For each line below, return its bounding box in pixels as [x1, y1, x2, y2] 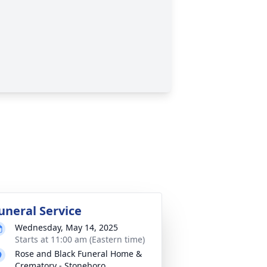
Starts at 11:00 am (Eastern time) [15, 234, 145, 245]
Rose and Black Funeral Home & [15, 248, 142, 259]
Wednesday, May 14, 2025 [15, 222, 118, 233]
